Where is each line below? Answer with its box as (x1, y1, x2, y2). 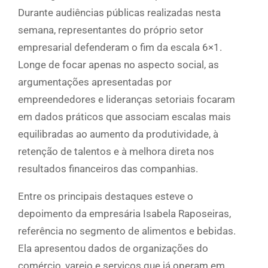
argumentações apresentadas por (18, 76, 172, 89)
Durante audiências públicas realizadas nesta (18, 7, 221, 19)
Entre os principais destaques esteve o (18, 190, 193, 203)
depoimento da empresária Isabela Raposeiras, (18, 208, 231, 220)
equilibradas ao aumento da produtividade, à (18, 128, 218, 141)
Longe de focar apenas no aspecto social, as (18, 59, 219, 71)
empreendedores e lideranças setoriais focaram (18, 93, 235, 106)
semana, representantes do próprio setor (18, 24, 203, 36)
